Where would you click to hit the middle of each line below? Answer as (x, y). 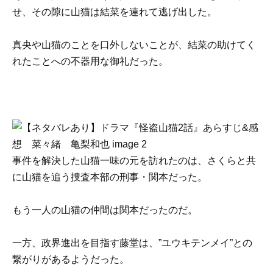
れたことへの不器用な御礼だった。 (90, 62)
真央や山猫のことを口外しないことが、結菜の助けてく (134, 45)
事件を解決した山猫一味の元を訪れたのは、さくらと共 (134, 160)
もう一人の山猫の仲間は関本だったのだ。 (105, 210)
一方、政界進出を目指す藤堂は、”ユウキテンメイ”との (132, 243)
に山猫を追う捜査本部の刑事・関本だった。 (110, 177)
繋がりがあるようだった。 (71, 259)
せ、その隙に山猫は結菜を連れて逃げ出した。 (115, 12)
